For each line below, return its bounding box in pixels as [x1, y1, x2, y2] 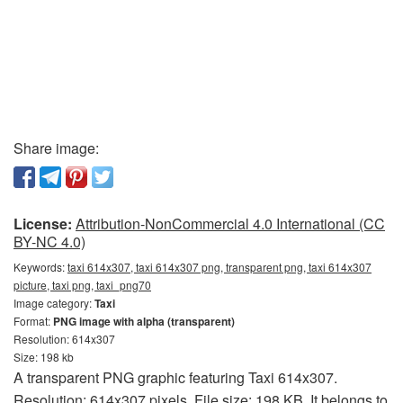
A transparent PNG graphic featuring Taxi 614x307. [13, 366, 337, 388]
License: [13, 212, 72, 234]
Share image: [13, 137, 99, 158]
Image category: [13, 294, 94, 310]
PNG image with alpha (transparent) [53, 312, 235, 329]
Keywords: [13, 258, 67, 274]
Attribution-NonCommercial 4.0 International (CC [76, 212, 385, 234]
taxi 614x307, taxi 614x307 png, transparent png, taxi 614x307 [67, 258, 372, 274]
